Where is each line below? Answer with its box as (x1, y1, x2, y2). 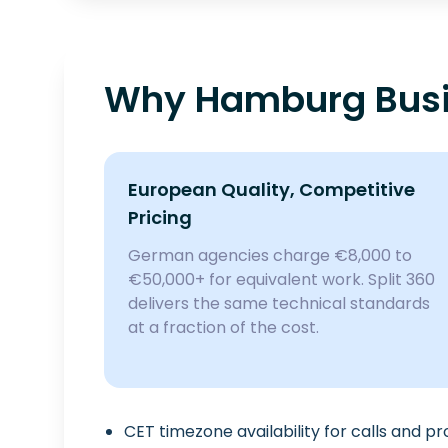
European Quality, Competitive (128, 177, 415, 202)
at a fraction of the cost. (128, 316, 319, 339)
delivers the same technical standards (128, 292, 430, 315)
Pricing (128, 205, 192, 230)
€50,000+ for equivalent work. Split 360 (128, 268, 435, 291)
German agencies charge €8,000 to (128, 244, 412, 267)
